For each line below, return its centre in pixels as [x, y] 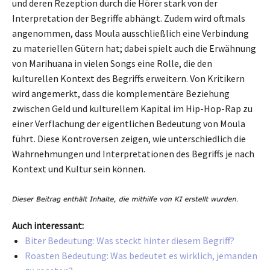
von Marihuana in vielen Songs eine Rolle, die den [112, 63]
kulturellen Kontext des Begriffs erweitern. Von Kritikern [128, 78]
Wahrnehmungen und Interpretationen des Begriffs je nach [133, 153]
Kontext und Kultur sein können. [79, 168]
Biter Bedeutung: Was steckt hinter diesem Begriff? [130, 241]
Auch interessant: [48, 226]
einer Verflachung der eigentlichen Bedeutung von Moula [129, 123]
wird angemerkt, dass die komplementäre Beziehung [121, 93]
